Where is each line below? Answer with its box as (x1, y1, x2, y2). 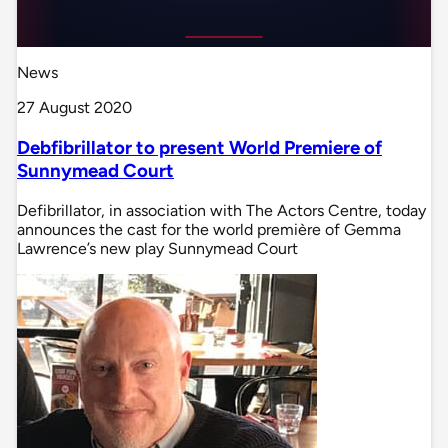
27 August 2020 (17, 98, 132, 118)
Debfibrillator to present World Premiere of (17, 136, 382, 160)
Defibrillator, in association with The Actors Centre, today (17, 200, 426, 220)
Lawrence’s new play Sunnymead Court (17, 238, 298, 258)
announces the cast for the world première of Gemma (17, 219, 401, 239)
